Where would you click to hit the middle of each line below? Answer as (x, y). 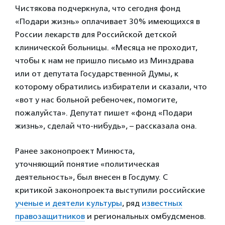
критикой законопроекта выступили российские (110, 190)
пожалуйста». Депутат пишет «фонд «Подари (104, 113)
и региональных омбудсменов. (145, 216)
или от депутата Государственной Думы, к (97, 74)
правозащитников (50, 216)
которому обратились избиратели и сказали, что (111, 87)
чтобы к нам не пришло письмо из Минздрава (104, 61)
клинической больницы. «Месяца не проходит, (106, 47)
